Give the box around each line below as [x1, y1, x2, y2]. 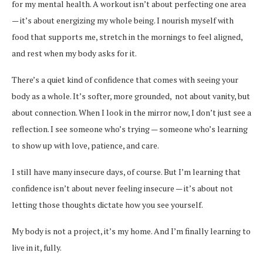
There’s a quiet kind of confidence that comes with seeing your [12, 73, 238, 85]
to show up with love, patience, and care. [12, 139, 159, 151]
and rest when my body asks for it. [12, 47, 137, 59]
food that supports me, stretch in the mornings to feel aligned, [12, 31, 242, 42]
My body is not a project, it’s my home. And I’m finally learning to [12, 225, 251, 237]
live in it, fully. [12, 241, 62, 253]
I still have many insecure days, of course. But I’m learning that [12, 166, 241, 177]
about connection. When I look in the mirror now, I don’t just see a [12, 106, 251, 118]
